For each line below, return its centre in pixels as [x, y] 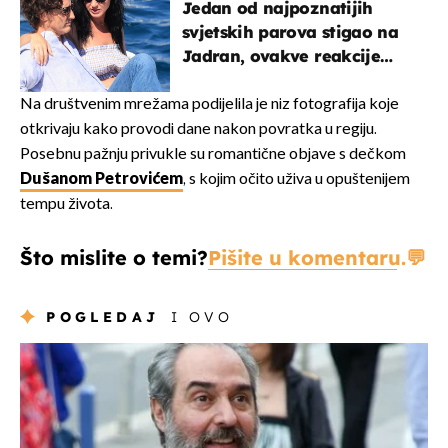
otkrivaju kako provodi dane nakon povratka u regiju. [198, 130]
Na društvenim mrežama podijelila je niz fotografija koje [209, 105]
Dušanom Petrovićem [101, 180]
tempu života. [66, 205]
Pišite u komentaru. [307, 258]
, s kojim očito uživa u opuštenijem [296, 180]
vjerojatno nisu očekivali [283, 80]
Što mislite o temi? [114, 258]
